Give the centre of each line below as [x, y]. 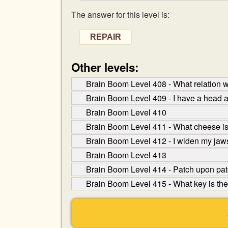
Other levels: [105, 67]
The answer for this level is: [120, 15]
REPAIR [106, 37]
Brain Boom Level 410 [126, 112]
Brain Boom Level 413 [126, 155]
